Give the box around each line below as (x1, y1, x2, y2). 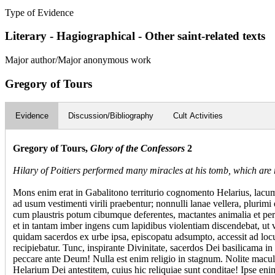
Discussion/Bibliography (68, 111, 153, 121)
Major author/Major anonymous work (5, 55, 151, 65)
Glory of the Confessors (90, 143, 187, 154)
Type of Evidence (5, 7, 74, 18)
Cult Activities (173, 111, 223, 121)
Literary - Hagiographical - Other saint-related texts (5, 29, 265, 43)
